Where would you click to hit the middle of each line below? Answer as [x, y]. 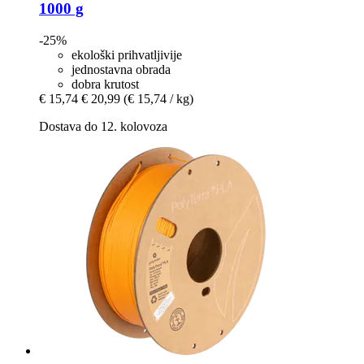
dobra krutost [105, 84]
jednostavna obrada [121, 69]
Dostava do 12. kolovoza [103, 126]
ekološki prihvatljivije [127, 54]
